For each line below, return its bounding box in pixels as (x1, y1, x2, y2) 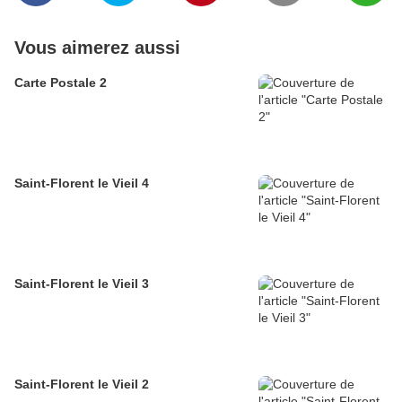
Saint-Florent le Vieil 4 (14, 176, 149, 191)
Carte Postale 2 (14, 75, 107, 91)
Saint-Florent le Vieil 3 (14, 276, 149, 292)
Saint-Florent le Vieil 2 (14, 377, 149, 392)
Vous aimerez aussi (14, 38, 180, 58)
